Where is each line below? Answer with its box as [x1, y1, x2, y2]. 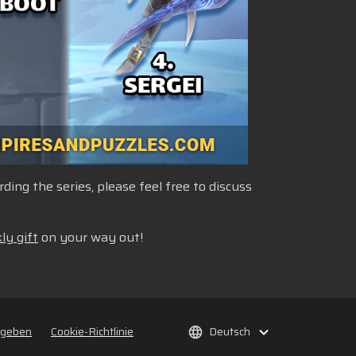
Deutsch [209, 323, 250, 340]
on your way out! [38, 227, 143, 247]
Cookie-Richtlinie [51, 323, 133, 340]
